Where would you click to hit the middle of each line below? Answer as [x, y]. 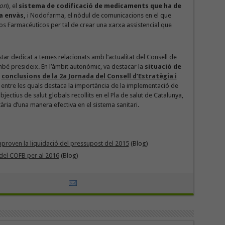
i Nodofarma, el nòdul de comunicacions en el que [98, 15]
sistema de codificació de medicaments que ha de [100, 6]
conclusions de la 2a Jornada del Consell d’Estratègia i [89, 76]
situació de [163, 67]
